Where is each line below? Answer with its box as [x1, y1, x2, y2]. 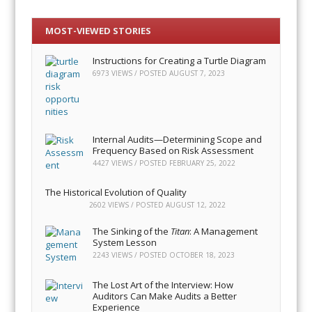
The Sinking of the [93, 225, 171, 238]
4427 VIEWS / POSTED [93, 157, 170, 168]
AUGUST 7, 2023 [169, 68, 226, 78]
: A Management [189, 225, 258, 238]
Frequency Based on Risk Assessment [93, 143, 254, 157]
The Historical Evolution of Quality [45, 186, 187, 199]
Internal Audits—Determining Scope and [93, 132, 263, 146]
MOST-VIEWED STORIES [45, 24, 152, 38]
